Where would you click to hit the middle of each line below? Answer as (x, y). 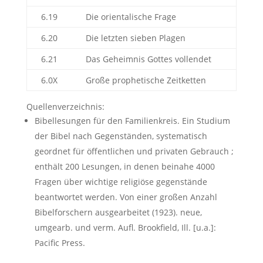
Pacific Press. (60, 243)
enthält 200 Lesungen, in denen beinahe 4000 (124, 167)
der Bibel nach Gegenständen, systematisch (121, 136)
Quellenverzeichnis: (65, 107)
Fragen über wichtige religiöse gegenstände (121, 182)
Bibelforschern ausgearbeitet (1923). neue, (118, 213)
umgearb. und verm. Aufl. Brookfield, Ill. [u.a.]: (125, 228)
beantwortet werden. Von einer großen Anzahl (126, 197)
